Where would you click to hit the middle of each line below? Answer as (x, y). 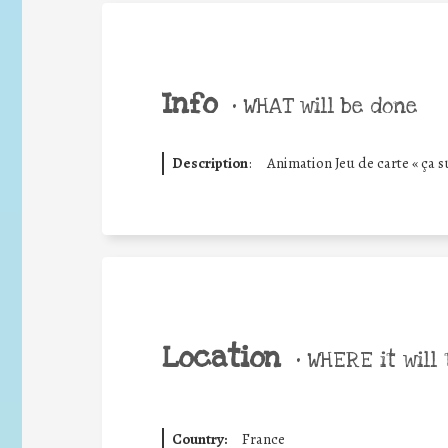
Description (209, 162)
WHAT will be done (326, 105)
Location (221, 357)
